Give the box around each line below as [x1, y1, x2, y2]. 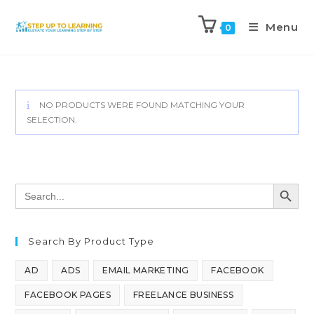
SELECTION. [27, 114, 78, 125]
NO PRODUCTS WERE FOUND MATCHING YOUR [37, 100, 245, 110]
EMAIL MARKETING [102, 265, 189, 275]
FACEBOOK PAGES [25, 289, 111, 300]
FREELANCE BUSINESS [133, 289, 234, 300]
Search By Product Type [28, 235, 155, 247]
